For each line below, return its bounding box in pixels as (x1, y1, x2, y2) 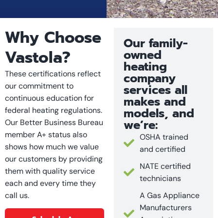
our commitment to (5, 80, 73, 91)
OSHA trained (139, 131, 188, 142)
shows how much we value (5, 141, 99, 152)
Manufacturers (139, 202, 192, 213)
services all (124, 81, 187, 99)
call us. (5, 190, 29, 200)
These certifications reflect (5, 68, 101, 79)
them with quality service (5, 165, 95, 176)
